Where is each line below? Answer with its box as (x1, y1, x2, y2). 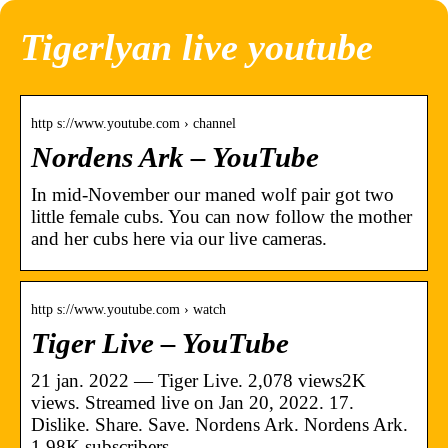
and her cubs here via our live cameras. (31, 227, 327, 249)
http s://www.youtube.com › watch (31, 301, 226, 317)
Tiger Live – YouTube (31, 327, 289, 359)
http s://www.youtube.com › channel (31, 115, 236, 131)
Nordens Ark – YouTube (31, 141, 319, 173)
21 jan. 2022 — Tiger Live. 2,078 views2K (31, 369, 366, 391)
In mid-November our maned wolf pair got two (31, 183, 394, 205)
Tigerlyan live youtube (20, 26, 373, 69)
